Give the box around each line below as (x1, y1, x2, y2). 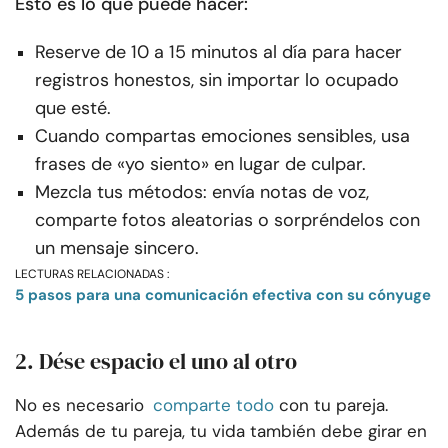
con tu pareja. (279, 393, 388, 416)
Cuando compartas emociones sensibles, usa (35, 123, 410, 148)
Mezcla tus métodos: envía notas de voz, (35, 179, 369, 204)
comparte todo (153, 393, 274, 416)
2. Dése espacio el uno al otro (15, 345, 297, 376)
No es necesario (15, 393, 144, 416)
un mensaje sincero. (35, 235, 199, 260)
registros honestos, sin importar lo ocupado (35, 67, 399, 92)
